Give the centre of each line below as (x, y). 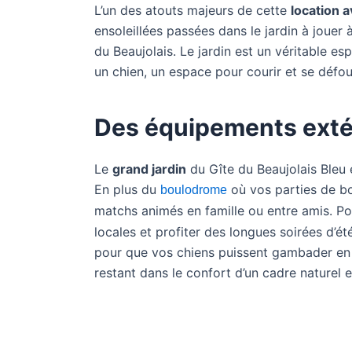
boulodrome (194, 190)
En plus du (127, 189)
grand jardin (149, 169)
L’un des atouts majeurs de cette (192, 10)
